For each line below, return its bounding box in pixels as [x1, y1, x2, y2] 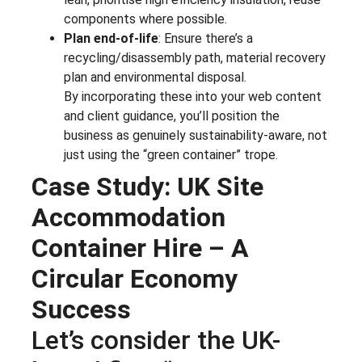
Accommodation [32, 201, 225, 233]
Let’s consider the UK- [32, 324, 280, 356]
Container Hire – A [32, 232, 249, 263]
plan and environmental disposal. [64, 69, 246, 85]
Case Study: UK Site [32, 170, 263, 202]
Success [32, 293, 131, 325]
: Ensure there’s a [158, 30, 253, 46]
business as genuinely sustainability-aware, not [64, 127, 327, 143]
